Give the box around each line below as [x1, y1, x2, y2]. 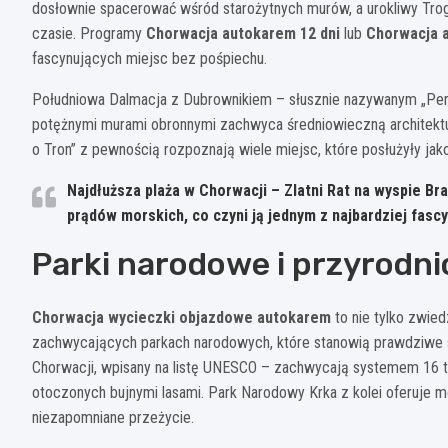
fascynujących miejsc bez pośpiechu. [32, 49, 267, 69]
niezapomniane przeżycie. [32, 408, 194, 428]
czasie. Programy [32, 24, 146, 44]
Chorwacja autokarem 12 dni [146, 24, 340, 44]
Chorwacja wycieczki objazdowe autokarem [32, 308, 331, 328]
